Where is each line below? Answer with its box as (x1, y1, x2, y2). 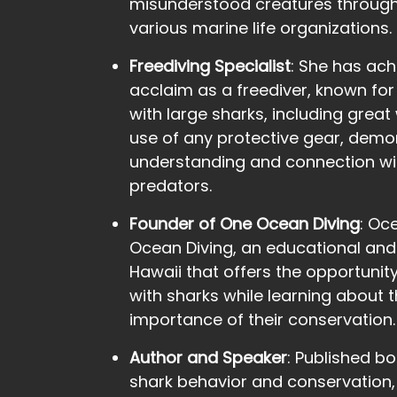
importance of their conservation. (129, 308, 395, 331)
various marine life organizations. (129, 17, 392, 39)
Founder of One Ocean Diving (129, 213, 360, 235)
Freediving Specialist (129, 55, 291, 77)
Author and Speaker (129, 346, 287, 369)
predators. (129, 175, 212, 197)
